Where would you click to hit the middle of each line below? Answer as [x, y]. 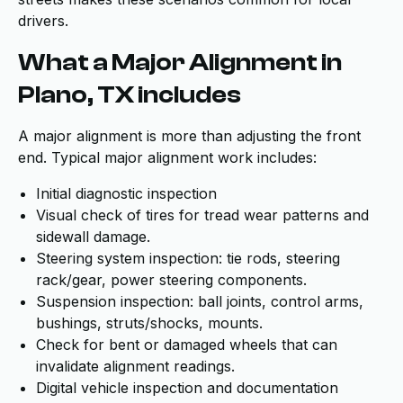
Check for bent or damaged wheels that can [187, 345]
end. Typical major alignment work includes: [167, 157]
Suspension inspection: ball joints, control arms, [200, 301]
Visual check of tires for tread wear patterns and [202, 215]
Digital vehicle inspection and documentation [187, 388]
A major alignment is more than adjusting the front [189, 136]
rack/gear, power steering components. [171, 280]
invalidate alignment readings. [135, 366]
